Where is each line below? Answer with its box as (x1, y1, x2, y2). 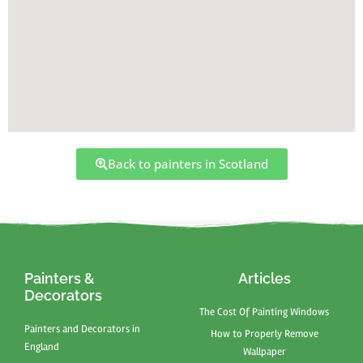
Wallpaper (242, 345, 286, 358)
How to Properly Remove (210, 327, 318, 340)
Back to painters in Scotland (107, 156, 268, 172)
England (24, 340, 59, 353)
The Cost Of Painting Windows (199, 305, 329, 318)
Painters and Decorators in (24, 322, 140, 335)
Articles (237, 270, 291, 287)
